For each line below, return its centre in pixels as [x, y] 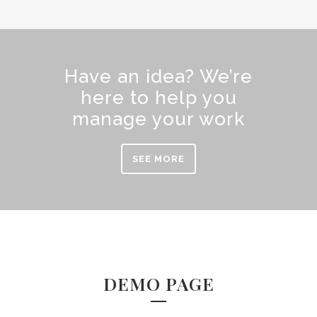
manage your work [158, 119]
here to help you [158, 98]
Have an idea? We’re [158, 76]
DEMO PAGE [158, 283]
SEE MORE [158, 159]
